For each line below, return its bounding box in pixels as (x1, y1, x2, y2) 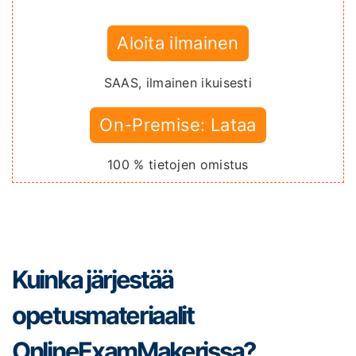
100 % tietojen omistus (107, 156, 249, 172)
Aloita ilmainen (117, 32, 239, 53)
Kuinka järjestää (12, 264, 174, 294)
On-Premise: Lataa (99, 114, 257, 135)
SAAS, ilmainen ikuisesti (103, 74, 253, 91)
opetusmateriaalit (12, 300, 194, 330)
